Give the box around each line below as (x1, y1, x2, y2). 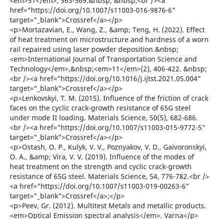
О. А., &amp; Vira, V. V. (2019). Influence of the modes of (9, 152, 194, 162)
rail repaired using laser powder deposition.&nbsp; (9, 44, 178, 54)
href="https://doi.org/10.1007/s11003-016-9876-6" (9, 5, 175, 15)
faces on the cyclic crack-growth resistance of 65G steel (9, 103, 191, 113)
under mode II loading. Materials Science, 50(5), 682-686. (9, 113, 198, 123)
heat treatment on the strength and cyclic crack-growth (9, 162, 192, 172)
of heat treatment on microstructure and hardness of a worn (9, 35, 209, 44)
